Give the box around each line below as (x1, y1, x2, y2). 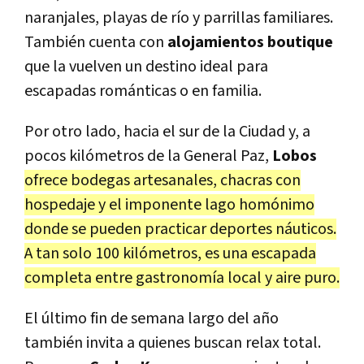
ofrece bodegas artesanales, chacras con (24, 169, 301, 191)
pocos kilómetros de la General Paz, (24, 145, 272, 167)
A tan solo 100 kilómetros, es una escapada (24, 242, 316, 264)
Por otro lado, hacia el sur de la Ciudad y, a (24, 120, 310, 142)
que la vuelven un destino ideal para (24, 55, 268, 77)
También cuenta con (24, 31, 167, 53)
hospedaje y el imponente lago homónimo (24, 193, 314, 215)
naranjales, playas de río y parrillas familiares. (24, 6, 333, 28)
